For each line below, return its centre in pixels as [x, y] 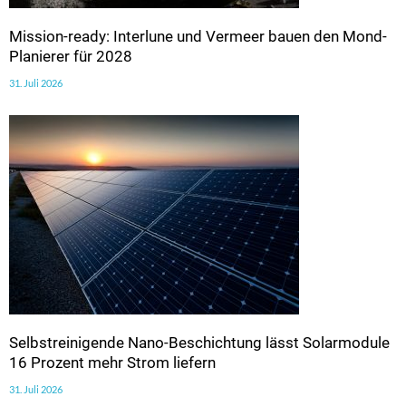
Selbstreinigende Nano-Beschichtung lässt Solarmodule [199, 342]
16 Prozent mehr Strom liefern [112, 362]
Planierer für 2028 [71, 56]
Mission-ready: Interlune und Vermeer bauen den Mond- [198, 36]
